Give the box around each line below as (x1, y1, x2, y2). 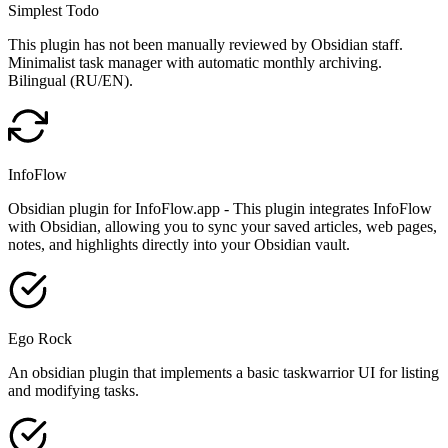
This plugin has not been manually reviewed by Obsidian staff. (8, 36, 403, 54)
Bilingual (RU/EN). (8, 72, 133, 90)
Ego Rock (8, 330, 72, 348)
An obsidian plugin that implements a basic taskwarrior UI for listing (8, 364, 439, 382)
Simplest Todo (8, 2, 99, 20)
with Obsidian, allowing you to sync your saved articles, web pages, (8, 218, 437, 236)
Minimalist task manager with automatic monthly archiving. (8, 54, 382, 72)
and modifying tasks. (8, 382, 139, 400)
